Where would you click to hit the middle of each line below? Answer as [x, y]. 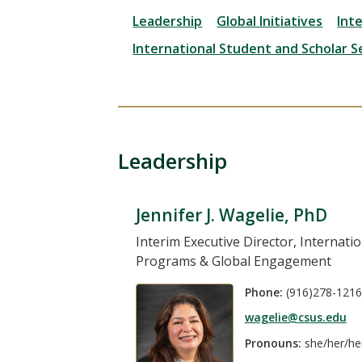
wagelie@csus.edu [295, 318]
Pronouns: [274, 343]
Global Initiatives [270, 21]
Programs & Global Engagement [233, 261]
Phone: [263, 292]
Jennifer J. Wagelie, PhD [231, 215]
